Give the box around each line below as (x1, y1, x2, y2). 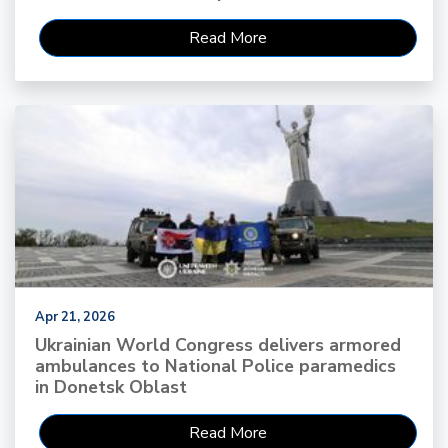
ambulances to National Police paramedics (35, 354, 396, 379)
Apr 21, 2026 (35, 308, 115, 327)
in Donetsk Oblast (35, 375, 187, 400)
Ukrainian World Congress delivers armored (35, 333, 401, 358)
